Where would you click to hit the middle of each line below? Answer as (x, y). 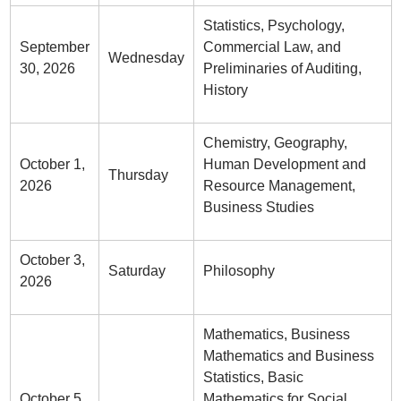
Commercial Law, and (272, 47)
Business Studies (258, 207)
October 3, (52, 260)
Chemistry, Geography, (275, 143)
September (54, 47)
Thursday (138, 175)
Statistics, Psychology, (273, 26)
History (225, 90)
